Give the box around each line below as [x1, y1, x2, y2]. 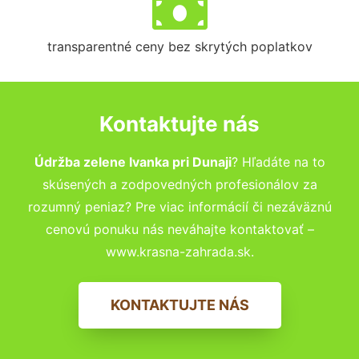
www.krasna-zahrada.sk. [105, 243, 254, 260]
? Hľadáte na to [231, 153, 325, 170]
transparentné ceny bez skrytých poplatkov [46, 38, 313, 54]
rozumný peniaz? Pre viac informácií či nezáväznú [27, 198, 332, 215]
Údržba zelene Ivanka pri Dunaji [34, 153, 232, 170]
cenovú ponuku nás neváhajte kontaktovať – [45, 220, 314, 237]
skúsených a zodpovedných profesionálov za [42, 175, 317, 192]
